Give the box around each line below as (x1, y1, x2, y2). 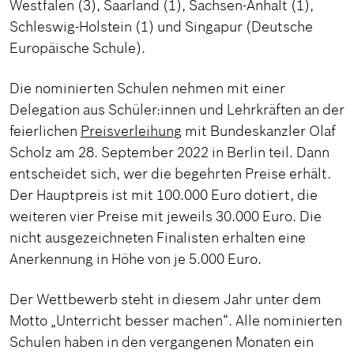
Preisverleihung (81, 122, 182, 141)
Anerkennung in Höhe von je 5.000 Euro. (9, 250, 262, 269)
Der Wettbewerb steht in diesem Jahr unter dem (9, 290, 322, 309)
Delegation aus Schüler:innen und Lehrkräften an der (9, 100, 345, 119)
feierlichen (9, 122, 81, 141)
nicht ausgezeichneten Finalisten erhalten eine (9, 228, 306, 247)
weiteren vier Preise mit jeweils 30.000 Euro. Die (9, 207, 322, 226)
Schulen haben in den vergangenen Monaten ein (9, 333, 314, 352)
